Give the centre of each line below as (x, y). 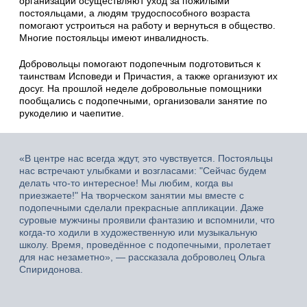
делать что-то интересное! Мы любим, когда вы (126, 183)
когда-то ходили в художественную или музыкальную (138, 232)
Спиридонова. (51, 269)
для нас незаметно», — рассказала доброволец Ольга (142, 257)
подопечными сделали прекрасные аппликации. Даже (142, 207)
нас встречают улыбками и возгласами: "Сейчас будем (143, 170)
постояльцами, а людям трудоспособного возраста (135, 13)
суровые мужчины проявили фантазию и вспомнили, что (147, 220)
